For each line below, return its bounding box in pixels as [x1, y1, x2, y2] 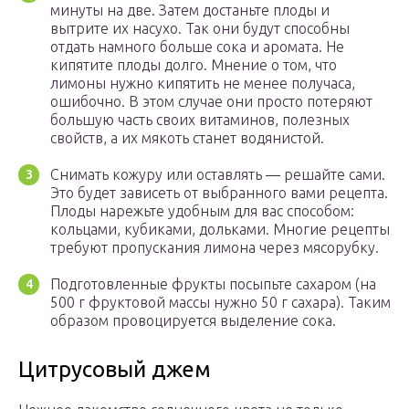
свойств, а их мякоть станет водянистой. [50, 130, 324, 147]
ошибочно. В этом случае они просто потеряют [50, 93, 372, 110]
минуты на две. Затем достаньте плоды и [50, 2, 330, 19]
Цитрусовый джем [18, 357, 211, 383]
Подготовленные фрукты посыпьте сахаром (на [50, 276, 376, 293]
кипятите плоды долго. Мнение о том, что [50, 57, 337, 74]
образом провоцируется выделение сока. [50, 312, 336, 330]
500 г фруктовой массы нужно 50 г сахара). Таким [50, 294, 391, 311]
